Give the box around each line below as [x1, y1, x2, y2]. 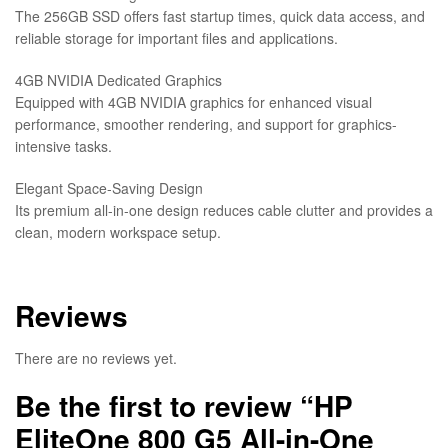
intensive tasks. [15, 135, 112, 156]
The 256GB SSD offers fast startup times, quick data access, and [15, 6, 425, 27]
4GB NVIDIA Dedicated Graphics [15, 69, 222, 90]
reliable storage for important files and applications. [15, 28, 338, 49]
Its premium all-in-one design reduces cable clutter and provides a [15, 199, 433, 220]
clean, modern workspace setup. [15, 221, 221, 242]
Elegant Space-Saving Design [15, 177, 203, 198]
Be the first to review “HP [15, 385, 353, 427]
